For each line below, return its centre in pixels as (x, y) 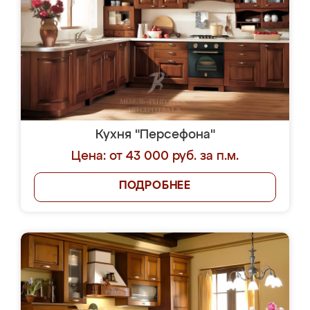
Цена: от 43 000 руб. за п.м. (155, 156)
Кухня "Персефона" (155, 135)
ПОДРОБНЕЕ (155, 186)
